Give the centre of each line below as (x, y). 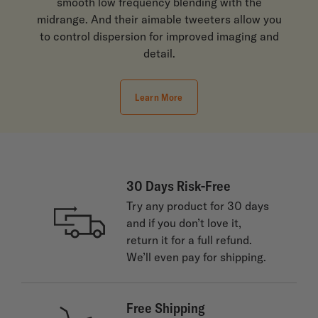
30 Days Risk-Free (178, 186)
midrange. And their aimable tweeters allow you (159, 20)
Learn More (159, 98)
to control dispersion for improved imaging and (159, 37)
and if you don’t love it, (183, 223)
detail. (159, 54)
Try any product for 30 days (197, 206)
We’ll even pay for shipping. (196, 257)
